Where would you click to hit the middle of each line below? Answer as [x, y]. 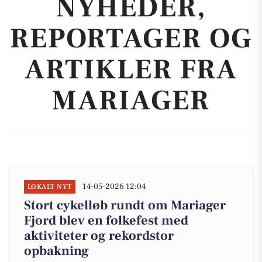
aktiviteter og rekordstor [99, 236]
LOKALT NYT [50, 187]
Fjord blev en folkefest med [106, 220]
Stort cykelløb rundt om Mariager [125, 205]
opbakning [56, 251]
